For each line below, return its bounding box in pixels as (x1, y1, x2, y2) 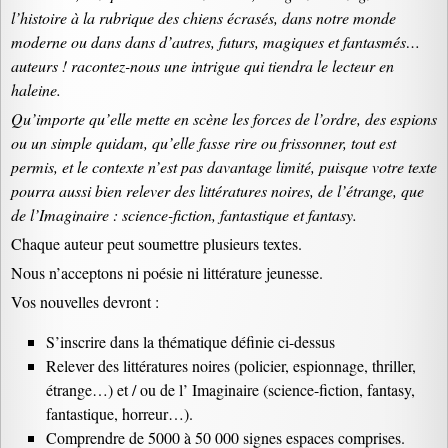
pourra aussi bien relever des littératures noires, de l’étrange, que (11, 180, 424, 201)
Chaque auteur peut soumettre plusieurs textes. (11, 233, 302, 254)
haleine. (11, 79, 61, 100)
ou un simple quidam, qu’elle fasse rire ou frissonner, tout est (11, 132, 396, 153)
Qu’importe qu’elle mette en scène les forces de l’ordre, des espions (11, 108, 437, 129)
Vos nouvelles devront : (11, 291, 159, 312)
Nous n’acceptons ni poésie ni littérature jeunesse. (11, 262, 323, 283)
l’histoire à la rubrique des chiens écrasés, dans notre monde (11, 7, 396, 28)
